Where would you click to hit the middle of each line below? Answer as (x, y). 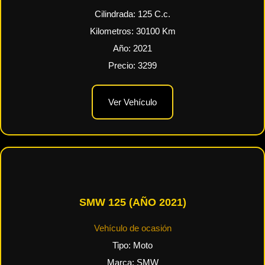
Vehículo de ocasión (132, 228)
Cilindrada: (116, 14)
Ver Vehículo (132, 102)
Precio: (123, 66)
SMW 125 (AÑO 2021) (132, 202)
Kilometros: (113, 31)
